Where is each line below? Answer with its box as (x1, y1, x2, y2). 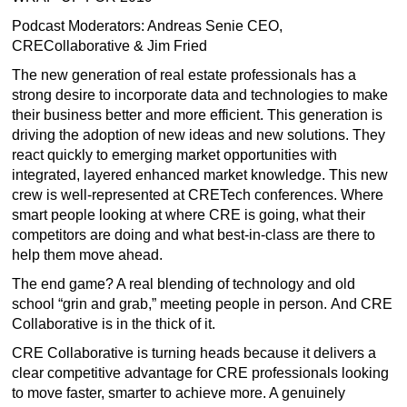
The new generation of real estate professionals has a (12, 67, 356, 83)
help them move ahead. (12, 247, 163, 263)
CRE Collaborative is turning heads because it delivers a (12, 345, 376, 361)
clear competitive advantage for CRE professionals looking (12, 365, 389, 381)
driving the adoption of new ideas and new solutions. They (12, 127, 385, 143)
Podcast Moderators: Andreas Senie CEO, (12, 18, 283, 34)
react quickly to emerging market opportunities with (12, 147, 337, 163)
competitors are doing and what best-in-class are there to (12, 227, 375, 243)
